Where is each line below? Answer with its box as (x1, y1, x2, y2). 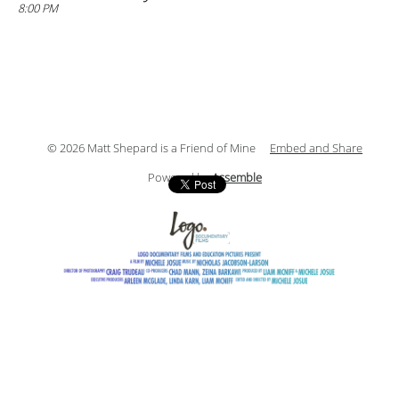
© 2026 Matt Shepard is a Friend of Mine (47, 142, 256, 156)
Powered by (148, 171, 212, 185)
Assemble (212, 171, 262, 185)
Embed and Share (270, 142, 362, 156)
